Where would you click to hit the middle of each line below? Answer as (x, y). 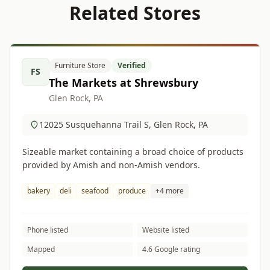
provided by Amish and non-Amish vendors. (111, 165)
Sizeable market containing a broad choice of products (133, 152)
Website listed (166, 230)
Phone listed (48, 230)
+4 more (170, 191)
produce (132, 191)
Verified (132, 65)
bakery (39, 191)
